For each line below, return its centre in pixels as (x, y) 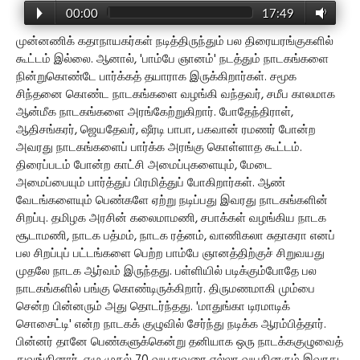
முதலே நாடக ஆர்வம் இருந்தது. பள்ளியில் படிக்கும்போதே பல (166, 272)
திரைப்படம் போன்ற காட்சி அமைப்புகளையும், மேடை (144, 166)
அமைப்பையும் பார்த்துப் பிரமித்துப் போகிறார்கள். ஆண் (151, 183)
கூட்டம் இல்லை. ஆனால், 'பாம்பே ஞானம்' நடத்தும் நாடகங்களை (172, 59)
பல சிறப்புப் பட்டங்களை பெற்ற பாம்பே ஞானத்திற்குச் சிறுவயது (170, 254)
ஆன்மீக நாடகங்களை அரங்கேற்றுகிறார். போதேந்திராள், (155, 112)
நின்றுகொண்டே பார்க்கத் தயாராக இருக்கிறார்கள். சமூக (156, 77)
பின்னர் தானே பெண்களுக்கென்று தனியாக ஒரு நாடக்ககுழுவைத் (180, 342)
